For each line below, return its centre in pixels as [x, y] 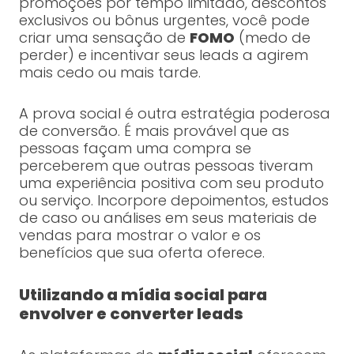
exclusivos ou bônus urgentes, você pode [164, 21]
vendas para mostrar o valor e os [139, 235]
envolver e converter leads [131, 314]
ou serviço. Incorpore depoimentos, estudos [173, 201]
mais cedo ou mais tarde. [109, 73]
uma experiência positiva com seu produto [171, 183]
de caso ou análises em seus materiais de [168, 218]
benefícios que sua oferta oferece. [141, 253]
